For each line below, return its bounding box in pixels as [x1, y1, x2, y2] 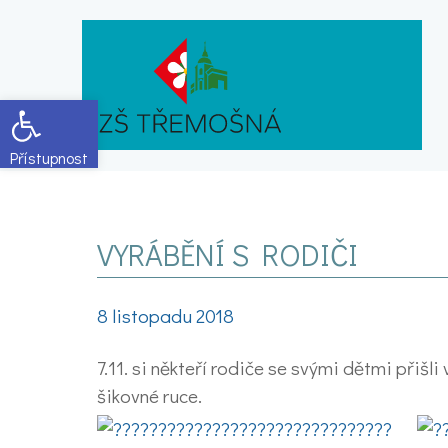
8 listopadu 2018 [97, 303, 234, 328]
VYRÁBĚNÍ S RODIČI [97, 234, 358, 274]
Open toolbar [9, 88, 106, 129]
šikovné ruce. [97, 383, 202, 408]
